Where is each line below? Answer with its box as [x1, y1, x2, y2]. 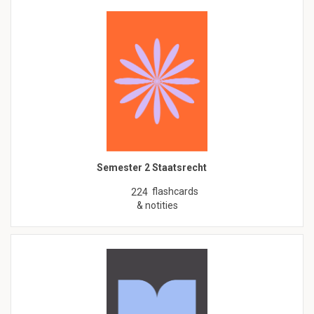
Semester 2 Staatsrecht [97, 162, 207, 174]
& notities [136, 200, 178, 212]
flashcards [152, 186, 198, 198]
